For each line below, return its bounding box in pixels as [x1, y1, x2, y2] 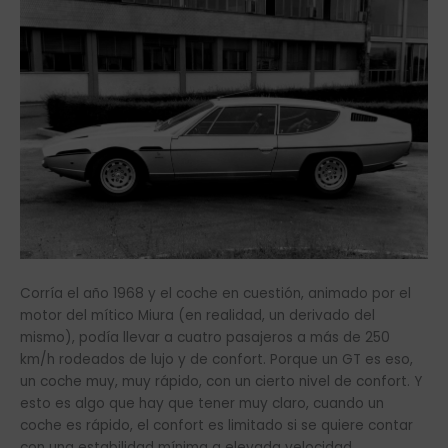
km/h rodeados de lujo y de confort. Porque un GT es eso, [20, 350, 413, 370]
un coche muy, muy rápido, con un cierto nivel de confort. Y [20, 372, 422, 392]
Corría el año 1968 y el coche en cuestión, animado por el [20, 284, 411, 304]
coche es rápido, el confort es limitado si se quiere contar [20, 416, 413, 436]
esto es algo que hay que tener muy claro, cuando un [20, 394, 384, 414]
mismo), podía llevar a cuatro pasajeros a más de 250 [20, 328, 390, 348]
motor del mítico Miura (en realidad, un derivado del [20, 306, 375, 326]
